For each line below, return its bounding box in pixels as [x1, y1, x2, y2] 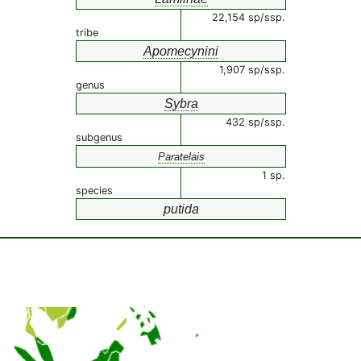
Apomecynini [143, 44, 218, 58]
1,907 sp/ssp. [219, 64, 285, 76]
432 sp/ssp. [226, 116, 285, 128]
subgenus [76, 131, 122, 143]
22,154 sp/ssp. [212, 11, 285, 23]
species [76, 185, 113, 197]
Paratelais [157, 151, 205, 163]
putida [163, 202, 199, 216]
